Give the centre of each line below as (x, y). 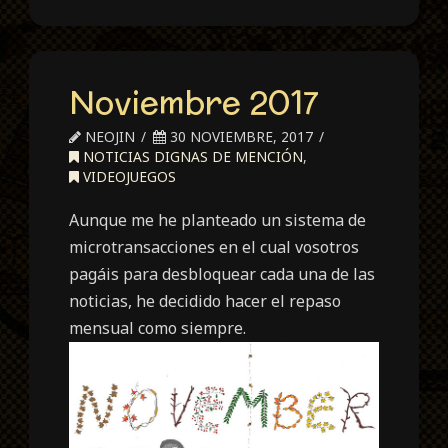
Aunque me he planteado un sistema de (218, 220)
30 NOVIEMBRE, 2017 (240, 137)
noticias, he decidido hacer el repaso (205, 301)
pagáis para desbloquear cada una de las (222, 274)
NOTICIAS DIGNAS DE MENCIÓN (191, 157)
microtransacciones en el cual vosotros (214, 247)
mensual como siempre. (158, 328)
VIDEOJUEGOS (128, 177)
